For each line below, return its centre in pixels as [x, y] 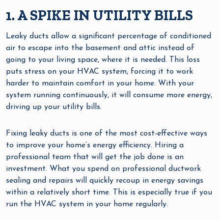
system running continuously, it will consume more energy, [109, 96]
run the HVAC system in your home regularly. [87, 205]
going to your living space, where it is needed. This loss [103, 60]
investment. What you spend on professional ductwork [103, 169]
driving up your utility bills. [54, 107]
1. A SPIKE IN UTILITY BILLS [99, 15]
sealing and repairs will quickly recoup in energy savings [105, 181]
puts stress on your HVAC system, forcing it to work [99, 72]
